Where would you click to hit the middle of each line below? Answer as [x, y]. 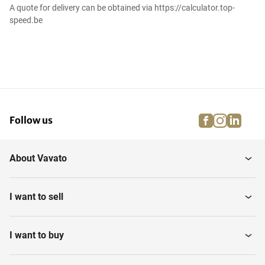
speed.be [26, 20]
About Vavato [38, 159]
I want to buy [37, 235]
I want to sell [36, 197]
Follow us [31, 120]
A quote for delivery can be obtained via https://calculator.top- [122, 8]
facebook [232, 119]
